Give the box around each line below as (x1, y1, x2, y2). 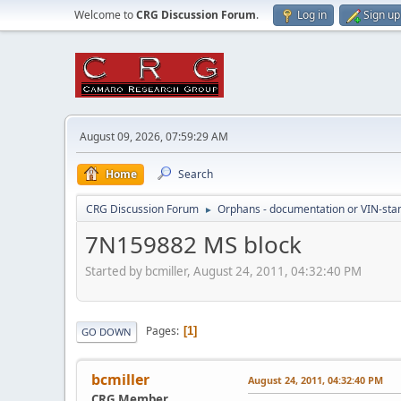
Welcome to (74, 7, 136, 22)
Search (178, 166, 213, 182)
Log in (297, 7, 327, 22)
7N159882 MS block (85, 228, 302, 260)
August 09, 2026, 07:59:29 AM (80, 129, 228, 144)
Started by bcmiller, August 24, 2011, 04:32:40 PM (85, 262, 362, 279)
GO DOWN (81, 324, 132, 338)
